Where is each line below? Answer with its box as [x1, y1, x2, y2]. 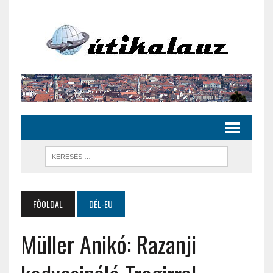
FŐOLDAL [32, 197, 63, 211]
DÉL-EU [88, 197, 113, 211]
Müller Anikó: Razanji [20, 227, 196, 261]
